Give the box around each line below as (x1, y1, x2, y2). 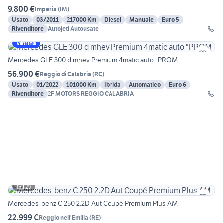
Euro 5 (162, 16, 179, 24)
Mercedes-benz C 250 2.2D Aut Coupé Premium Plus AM (8, 199, 178, 208)
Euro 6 (169, 81, 186, 89)
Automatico (129, 81, 161, 89)
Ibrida (104, 81, 121, 89)
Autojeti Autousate (48, 25, 99, 33)
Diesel (104, 16, 121, 24)
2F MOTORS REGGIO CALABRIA (48, 90, 134, 98)
